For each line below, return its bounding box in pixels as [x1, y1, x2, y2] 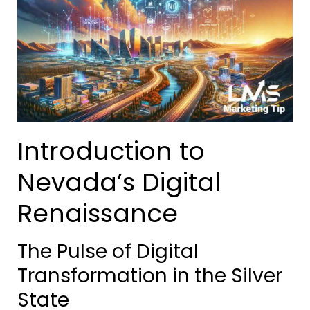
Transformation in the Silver [17, 262, 282, 289]
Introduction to [17, 133, 205, 169]
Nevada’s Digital [17, 164, 221, 200]
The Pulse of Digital [17, 237, 199, 265]
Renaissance [17, 195, 178, 231]
